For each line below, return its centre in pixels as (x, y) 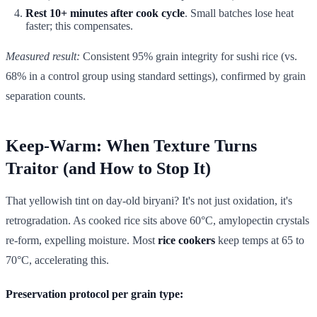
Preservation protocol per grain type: (94, 294)
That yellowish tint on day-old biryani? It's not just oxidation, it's (149, 200)
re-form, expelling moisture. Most (82, 240)
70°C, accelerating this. (57, 260)
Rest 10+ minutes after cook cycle (105, 13)
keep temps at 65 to (260, 240)
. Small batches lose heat (239, 13)
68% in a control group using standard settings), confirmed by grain (156, 76)
